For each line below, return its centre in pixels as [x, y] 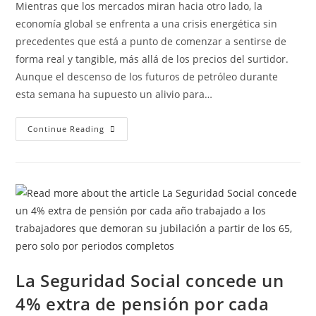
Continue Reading [66, 129]
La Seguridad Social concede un [150, 280]
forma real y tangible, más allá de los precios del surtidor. [152, 59]
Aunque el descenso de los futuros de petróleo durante [147, 77]
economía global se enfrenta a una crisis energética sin [147, 24]
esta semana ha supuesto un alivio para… [114, 94]
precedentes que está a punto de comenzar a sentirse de [151, 41]
